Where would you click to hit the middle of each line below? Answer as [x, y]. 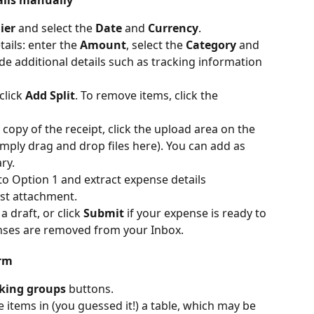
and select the [55, 28]
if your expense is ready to [197, 213]
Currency [173, 28]
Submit [104, 213]
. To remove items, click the [148, 96]
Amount [103, 45]
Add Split [50, 96]
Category [211, 45]
